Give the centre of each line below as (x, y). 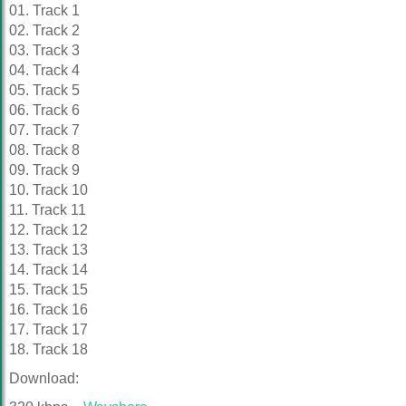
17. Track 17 (48, 329)
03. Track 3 (44, 50)
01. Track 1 (44, 10)
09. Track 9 (44, 170)
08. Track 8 (44, 150)
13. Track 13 (48, 250)
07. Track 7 (44, 130)
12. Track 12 (48, 230)
